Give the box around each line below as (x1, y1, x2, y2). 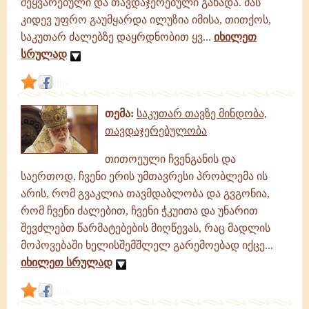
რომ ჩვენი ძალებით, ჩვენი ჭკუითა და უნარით (21, 205, 258, 217)
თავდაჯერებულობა (105, 125, 207, 137)
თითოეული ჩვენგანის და (105, 153, 236, 165)
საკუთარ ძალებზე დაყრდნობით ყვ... (21, 31, 214, 43)
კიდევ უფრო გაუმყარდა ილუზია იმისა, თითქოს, (21, 14, 271, 26)
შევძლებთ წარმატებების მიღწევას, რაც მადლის (21, 222, 270, 234)
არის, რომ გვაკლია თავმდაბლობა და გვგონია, (21, 188, 270, 199)
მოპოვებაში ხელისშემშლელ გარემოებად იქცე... (21, 239, 273, 251)
